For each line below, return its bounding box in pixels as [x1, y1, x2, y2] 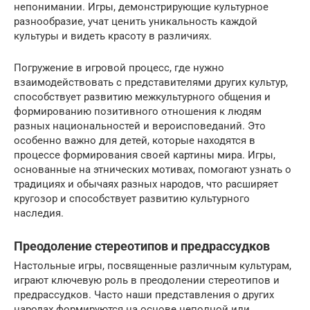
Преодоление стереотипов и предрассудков [14, 239, 270, 253]
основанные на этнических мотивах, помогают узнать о [14, 163, 291, 176]
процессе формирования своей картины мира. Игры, [14, 149, 275, 161]
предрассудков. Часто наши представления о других [14, 289, 274, 301]
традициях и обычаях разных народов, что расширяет [14, 178, 278, 190]
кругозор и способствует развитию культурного [14, 192, 250, 205]
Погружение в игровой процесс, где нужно [14, 62, 224, 74]
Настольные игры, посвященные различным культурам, [14, 259, 291, 272]
